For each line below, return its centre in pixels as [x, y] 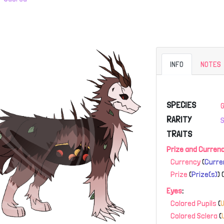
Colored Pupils [194, 203]
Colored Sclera [194, 216]
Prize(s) [205, 174]
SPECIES [181, 105]
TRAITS [179, 134]
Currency [186, 162]
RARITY [179, 119]
